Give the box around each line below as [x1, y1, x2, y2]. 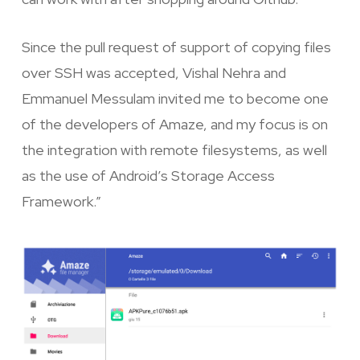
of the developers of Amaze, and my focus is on [21, 115, 328, 133]
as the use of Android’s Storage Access [21, 166, 275, 185]
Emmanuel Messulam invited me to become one [21, 89, 329, 108]
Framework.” [21, 192, 101, 211]
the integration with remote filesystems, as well [21, 141, 327, 159]
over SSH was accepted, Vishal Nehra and [21, 63, 286, 82]
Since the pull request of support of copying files [21, 38, 331, 56]
